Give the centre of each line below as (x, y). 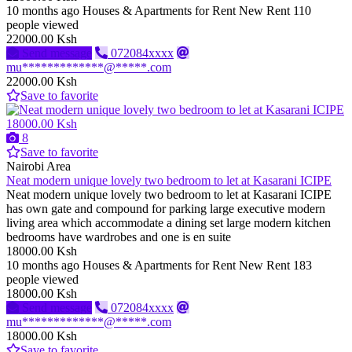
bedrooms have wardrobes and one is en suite (120, 237)
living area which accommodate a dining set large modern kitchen (169, 223)
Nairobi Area (38, 167)
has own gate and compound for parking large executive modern (166, 209)
